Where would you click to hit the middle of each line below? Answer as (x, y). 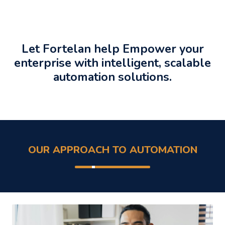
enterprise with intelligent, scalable (113, 63)
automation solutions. (113, 77)
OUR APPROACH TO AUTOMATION (113, 150)
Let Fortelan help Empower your (113, 48)
